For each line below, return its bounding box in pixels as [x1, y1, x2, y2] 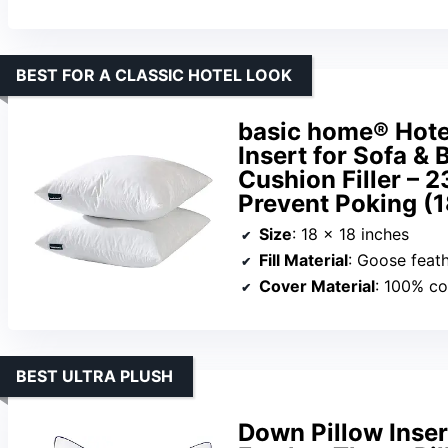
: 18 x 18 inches [292, 223, 409, 244]
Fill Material [259, 249, 348, 270]
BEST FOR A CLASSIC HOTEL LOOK [16, 64, 292, 85]
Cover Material [259, 275, 375, 296]
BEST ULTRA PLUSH [16, 365, 173, 386]
